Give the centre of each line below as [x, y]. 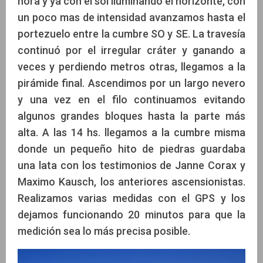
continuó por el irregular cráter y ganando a [131, 50]
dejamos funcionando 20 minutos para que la [131, 215]
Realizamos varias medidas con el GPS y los [131, 198]
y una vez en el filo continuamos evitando [131, 100]
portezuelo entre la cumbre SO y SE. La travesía [131, 34]
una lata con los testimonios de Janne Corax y [131, 166]
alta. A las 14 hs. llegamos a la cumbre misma [131, 133]
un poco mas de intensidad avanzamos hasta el [131, 18]
